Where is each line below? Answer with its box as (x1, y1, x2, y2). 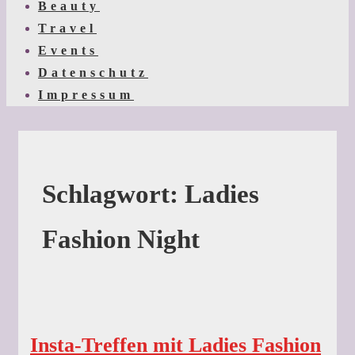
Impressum (38, 88, 134, 101)
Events (38, 44, 98, 57)
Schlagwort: (42, 180, 185, 209)
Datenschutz (38, 66, 148, 79)
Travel (38, 21, 97, 35)
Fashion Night (42, 225, 200, 254)
